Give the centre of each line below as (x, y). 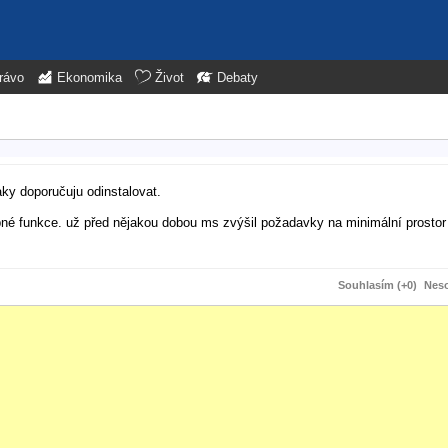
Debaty (237, 78)
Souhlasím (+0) (377, 284)
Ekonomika (89, 78)
